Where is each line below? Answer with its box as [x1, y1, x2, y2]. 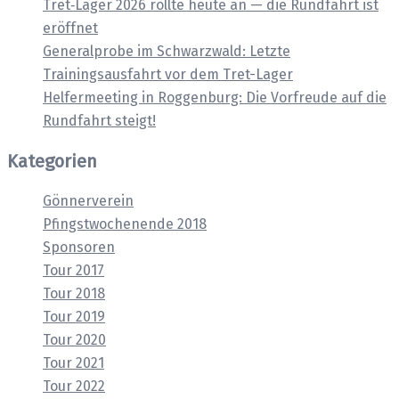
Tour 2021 [43, 354, 104, 371]
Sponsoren [43, 238, 115, 256]
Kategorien [7, 150, 97, 172]
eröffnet [43, 19, 98, 37]
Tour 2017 [43, 261, 104, 279]
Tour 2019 [43, 307, 105, 325]
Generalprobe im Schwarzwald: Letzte [43, 42, 290, 60]
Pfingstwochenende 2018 [43, 215, 207, 232]
